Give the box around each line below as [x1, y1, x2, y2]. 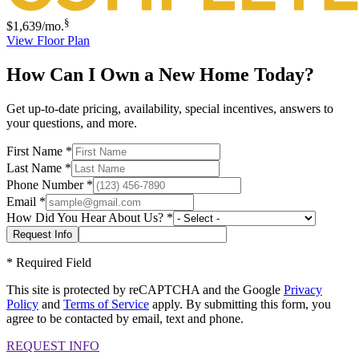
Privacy [284, 282, 322, 296]
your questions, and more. [6, 115, 137, 130]
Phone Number [6, 177, 83, 192]
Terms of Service [63, 296, 149, 311]
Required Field [16, 255, 91, 269]
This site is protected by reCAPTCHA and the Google [6, 282, 284, 296]
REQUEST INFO [6, 338, 99, 353]
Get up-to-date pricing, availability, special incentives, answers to [6, 101, 333, 115]
